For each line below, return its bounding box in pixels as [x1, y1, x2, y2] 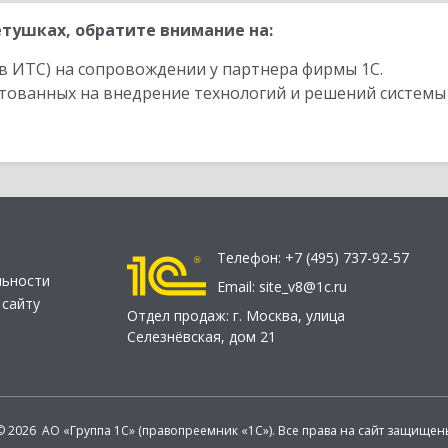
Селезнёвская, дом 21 [127, 327, 276, 347]
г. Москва [233, 306, 298, 326]
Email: [217, 277, 259, 297]
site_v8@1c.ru [259, 277, 347, 297]
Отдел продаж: [127, 306, 233, 326]
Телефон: [217, 248, 285, 268]
